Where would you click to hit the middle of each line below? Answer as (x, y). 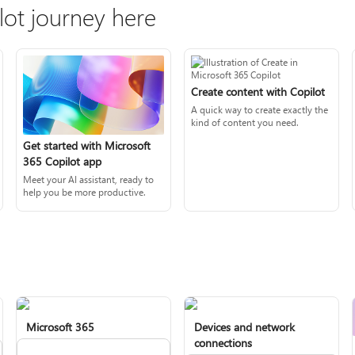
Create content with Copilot (258, 92)
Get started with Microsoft (87, 146)
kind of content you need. (245, 122)
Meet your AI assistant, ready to (89, 179)
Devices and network (244, 327)
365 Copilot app (63, 162)
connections (223, 343)
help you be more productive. (85, 192)
